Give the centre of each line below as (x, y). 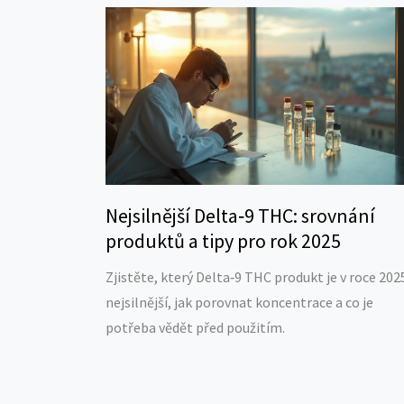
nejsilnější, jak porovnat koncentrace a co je (239, 302)
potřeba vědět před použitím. (195, 327)
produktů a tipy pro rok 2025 (223, 240)
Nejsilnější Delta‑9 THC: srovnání (240, 215)
